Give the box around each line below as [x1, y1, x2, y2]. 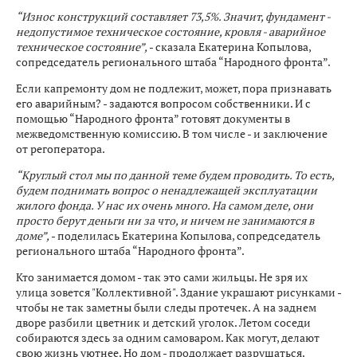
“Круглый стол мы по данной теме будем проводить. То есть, [16, 167, 334, 182]
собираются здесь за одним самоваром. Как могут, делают [16, 329, 320, 345]
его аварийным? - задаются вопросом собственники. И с [16, 95, 311, 111]
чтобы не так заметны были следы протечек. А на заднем [16, 299, 316, 315]
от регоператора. [16, 140, 105, 156]
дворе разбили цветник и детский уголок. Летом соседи [16, 314, 311, 330]
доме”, [16, 227, 51, 243]
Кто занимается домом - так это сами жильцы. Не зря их [16, 269, 308, 284]
